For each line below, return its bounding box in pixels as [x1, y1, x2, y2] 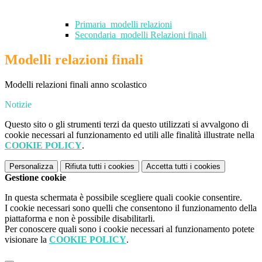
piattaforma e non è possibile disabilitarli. [5, 213, 155, 224]
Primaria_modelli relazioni [75, 19, 172, 30]
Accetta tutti [146, 162, 188, 171]
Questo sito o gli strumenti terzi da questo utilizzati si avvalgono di [5, 119, 249, 130]
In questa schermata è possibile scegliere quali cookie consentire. [5, 192, 242, 203]
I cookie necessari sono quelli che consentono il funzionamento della [5, 203, 257, 213]
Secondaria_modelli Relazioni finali [75, 30, 206, 40]
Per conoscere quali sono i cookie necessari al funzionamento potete [5, 224, 254, 235]
